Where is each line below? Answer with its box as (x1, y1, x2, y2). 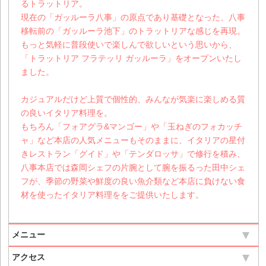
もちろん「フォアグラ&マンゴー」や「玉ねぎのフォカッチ (21, 122, 243, 132)
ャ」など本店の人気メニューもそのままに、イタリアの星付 (21, 135, 246, 145)
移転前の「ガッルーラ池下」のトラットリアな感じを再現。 (21, 26, 246, 36)
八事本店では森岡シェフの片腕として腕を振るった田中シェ (21, 163, 246, 173)
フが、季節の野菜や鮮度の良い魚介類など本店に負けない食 (21, 176, 246, 186)
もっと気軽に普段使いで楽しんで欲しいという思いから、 (21, 40, 237, 50)
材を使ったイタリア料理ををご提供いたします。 (21, 190, 204, 200)
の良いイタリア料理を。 (21, 108, 113, 118)
